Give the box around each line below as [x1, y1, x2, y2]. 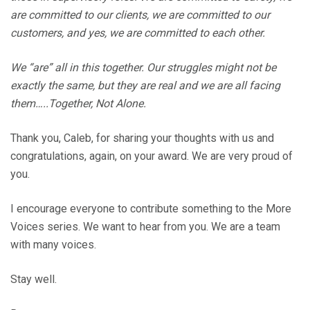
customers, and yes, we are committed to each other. [10, 26, 265, 39]
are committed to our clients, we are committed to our [10, 8, 270, 21]
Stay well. [10, 273, 57, 286]
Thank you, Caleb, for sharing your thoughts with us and [10, 131, 274, 145]
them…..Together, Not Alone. [10, 97, 146, 110]
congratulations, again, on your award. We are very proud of [10, 149, 293, 163]
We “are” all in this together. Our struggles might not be [10, 61, 276, 74]
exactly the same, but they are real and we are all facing [10, 79, 280, 92]
